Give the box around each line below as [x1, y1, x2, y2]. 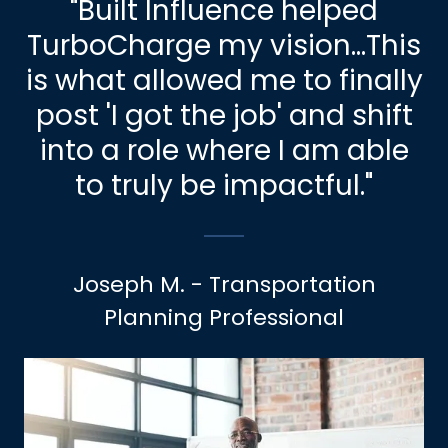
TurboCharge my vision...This [27, 26, 421, 66]
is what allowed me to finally [25, 61, 423, 101]
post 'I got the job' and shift [35, 96, 413, 136]
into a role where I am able [39, 131, 409, 171]
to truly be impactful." [75, 166, 373, 206]
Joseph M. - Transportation [72, 269, 376, 301]
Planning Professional [104, 302, 344, 334]
